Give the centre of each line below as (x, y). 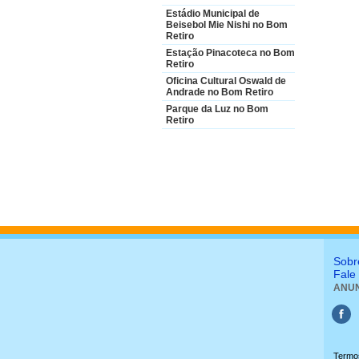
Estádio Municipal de (213, 14)
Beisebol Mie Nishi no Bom (227, 25)
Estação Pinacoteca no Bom (230, 53)
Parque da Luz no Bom (217, 109)
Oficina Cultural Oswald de (226, 81)
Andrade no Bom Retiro (220, 92)
